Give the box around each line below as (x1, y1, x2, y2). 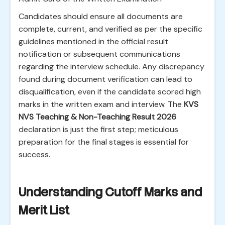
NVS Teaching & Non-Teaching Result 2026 (19, 111, 176, 122)
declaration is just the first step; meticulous (19, 124, 178, 135)
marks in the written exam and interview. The (19, 99, 184, 109)
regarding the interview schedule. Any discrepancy (19, 61, 204, 72)
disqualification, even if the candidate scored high (19, 86, 201, 97)
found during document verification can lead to (19, 74, 192, 84)
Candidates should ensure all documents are (19, 11, 183, 22)
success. (19, 149, 50, 160)
